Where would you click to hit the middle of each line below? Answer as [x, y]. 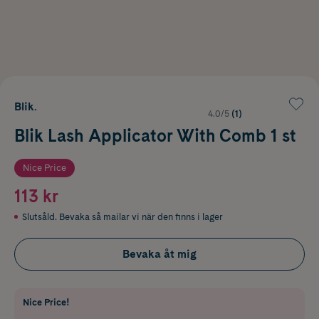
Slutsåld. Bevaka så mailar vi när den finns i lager [122, 216]
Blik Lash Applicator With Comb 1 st [155, 135]
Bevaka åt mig [159, 253]
